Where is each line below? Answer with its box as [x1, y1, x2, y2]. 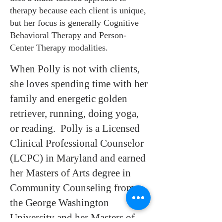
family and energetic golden [10, 93, 127, 105]
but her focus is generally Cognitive [10, 18, 139, 28]
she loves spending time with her [10, 78, 148, 90]
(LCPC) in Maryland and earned [10, 152, 146, 164]
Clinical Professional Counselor [10, 137, 144, 149]
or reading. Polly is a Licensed [10, 122, 140, 134]
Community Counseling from [10, 182, 134, 194]
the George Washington [10, 197, 109, 209]
